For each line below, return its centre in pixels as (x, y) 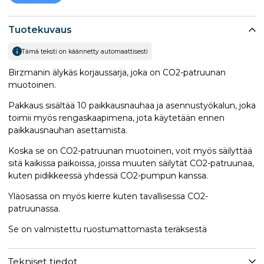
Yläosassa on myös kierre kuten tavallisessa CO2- (108, 196)
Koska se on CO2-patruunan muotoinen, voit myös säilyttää (130, 151)
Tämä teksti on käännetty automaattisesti (85, 51)
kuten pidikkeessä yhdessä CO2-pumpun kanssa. (108, 175)
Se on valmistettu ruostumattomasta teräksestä (108, 229)
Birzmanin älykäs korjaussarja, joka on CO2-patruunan (117, 72)
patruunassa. (34, 208)
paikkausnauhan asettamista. (68, 130)
